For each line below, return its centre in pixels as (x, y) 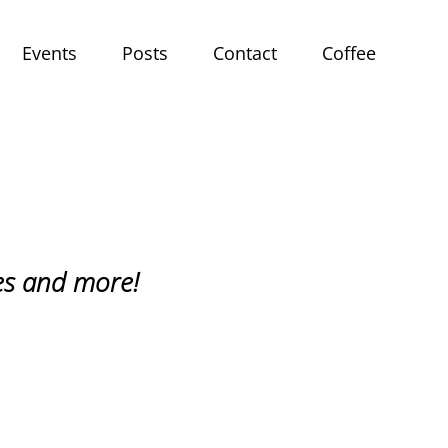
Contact (245, 52)
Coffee (349, 52)
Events (50, 52)
